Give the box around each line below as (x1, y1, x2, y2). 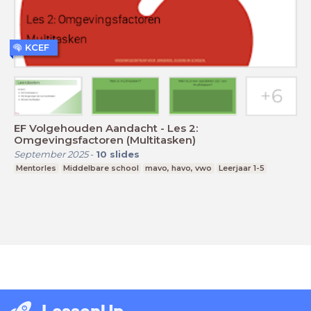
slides (110, 148, 140, 160)
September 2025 (14, 148, 88, 160)
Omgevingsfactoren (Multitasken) (14, 133, 196, 146)
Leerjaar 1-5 (219, 162, 265, 173)
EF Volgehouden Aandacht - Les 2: (14, 121, 198, 135)
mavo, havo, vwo (145, 162, 212, 173)
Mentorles (16, 162, 57, 173)
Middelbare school (62, 162, 139, 173)
